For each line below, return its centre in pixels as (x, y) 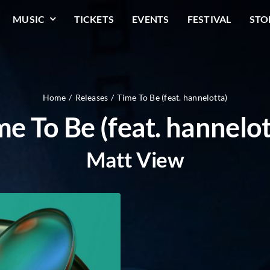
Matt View (135, 159)
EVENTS (151, 19)
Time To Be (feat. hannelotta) (172, 97)
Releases (92, 97)
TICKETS (94, 19)
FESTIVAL (209, 19)
